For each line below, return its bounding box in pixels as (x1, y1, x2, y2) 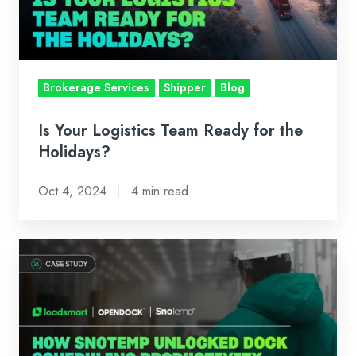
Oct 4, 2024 (38, 182, 106, 201)
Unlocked (19, 329, 75, 350)
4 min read (130, 182, 188, 201)
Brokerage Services (43, 79, 150, 96)
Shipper (164, 79, 207, 96)
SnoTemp (19, 307, 75, 328)
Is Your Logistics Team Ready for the (38, 119, 303, 142)
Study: (19, 262, 56, 284)
